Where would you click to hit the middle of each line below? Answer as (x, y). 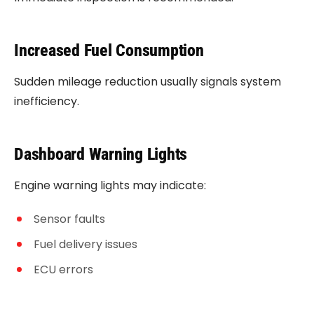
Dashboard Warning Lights (101, 154)
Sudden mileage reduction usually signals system (148, 82)
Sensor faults (69, 219)
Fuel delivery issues (86, 244)
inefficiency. (47, 101)
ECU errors (63, 269)
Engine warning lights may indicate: (110, 185)
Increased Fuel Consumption (109, 50)
